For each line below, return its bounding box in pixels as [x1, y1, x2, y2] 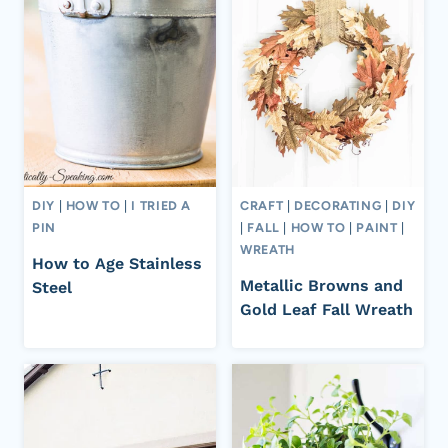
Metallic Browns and [240, 275, 403, 295]
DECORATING [294, 198, 382, 214]
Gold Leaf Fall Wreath [240, 299, 413, 319]
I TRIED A [131, 198, 192, 214]
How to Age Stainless [32, 253, 202, 273]
